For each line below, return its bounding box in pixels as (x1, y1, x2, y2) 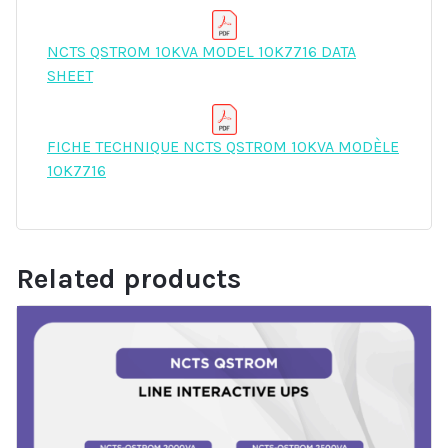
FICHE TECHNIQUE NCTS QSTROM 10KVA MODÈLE (47, 137, 399, 157)
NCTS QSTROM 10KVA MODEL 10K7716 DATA (47, 42, 356, 62)
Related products (16, 262, 241, 296)
